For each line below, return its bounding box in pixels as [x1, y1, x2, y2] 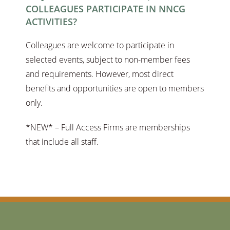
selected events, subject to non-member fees [26, 54, 190, 66]
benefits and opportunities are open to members [26, 83, 204, 94]
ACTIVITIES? [26, 15, 77, 28]
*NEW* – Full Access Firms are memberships [26, 122, 190, 133]
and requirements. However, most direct [26, 68, 174, 80]
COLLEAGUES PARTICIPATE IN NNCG [26, 3, 185, 15]
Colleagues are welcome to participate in [26, 40, 174, 51]
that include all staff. [26, 136, 99, 148]
